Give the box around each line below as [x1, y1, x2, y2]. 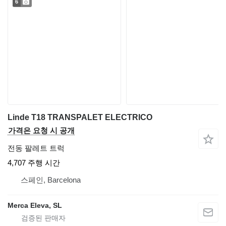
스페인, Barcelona [21, 176, 81, 185]
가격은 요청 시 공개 [8, 126, 75, 135]
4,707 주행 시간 [8, 158, 60, 167]
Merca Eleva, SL [8, 201, 62, 210]
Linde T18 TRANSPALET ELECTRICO [8, 113, 152, 122]
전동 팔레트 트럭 [8, 144, 65, 153]
